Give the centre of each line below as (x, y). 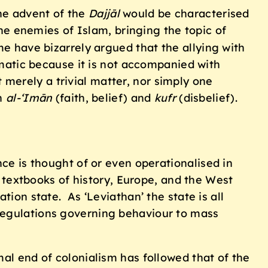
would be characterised (184, 14)
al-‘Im (22, 98)
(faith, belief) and (103, 98)
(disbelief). (206, 98)
